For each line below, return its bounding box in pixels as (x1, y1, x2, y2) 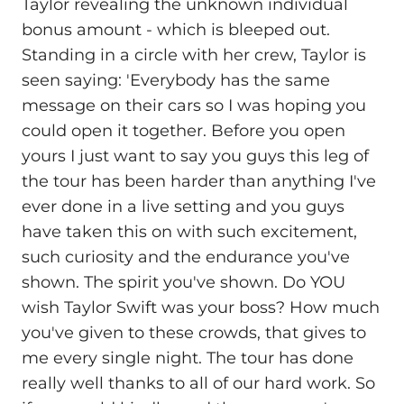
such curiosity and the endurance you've (22, 247, 350, 268)
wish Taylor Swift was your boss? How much (22, 298, 380, 318)
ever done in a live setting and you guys (22, 197, 344, 217)
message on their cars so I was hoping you (22, 96, 366, 116)
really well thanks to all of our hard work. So (22, 373, 375, 394)
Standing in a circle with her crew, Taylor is (22, 45, 366, 66)
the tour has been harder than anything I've (22, 171, 376, 192)
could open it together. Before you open (22, 121, 345, 142)
